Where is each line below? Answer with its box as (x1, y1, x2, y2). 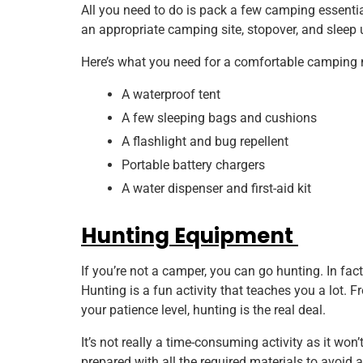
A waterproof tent (122, 87, 224, 103)
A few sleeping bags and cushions (122, 110, 320, 126)
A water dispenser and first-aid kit (122, 181, 314, 197)
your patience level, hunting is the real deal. (81, 302, 329, 318)
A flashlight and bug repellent (122, 134, 292, 150)
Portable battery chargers (122, 157, 268, 173)
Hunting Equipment (81, 221, 298, 251)
